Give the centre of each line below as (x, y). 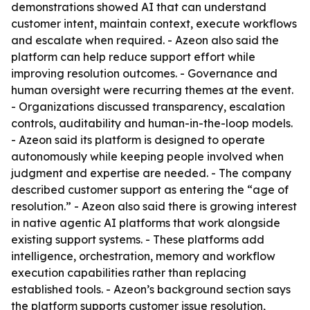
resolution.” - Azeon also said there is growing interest (154, 206)
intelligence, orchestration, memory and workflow (143, 256)
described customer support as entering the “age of (150, 190)
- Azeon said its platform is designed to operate (138, 140)
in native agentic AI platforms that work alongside (146, 223)
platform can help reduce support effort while (133, 57)
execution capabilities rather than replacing (129, 273)
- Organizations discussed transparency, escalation (148, 107)
